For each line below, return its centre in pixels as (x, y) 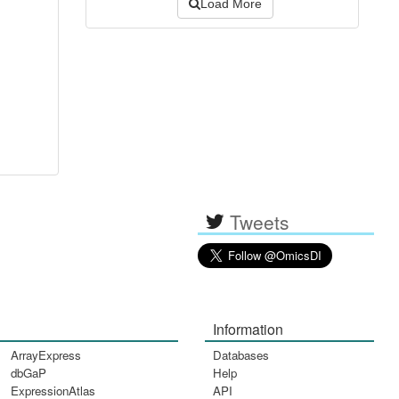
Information (248, 329)
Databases (241, 354)
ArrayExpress (46, 354)
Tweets (260, 221)
